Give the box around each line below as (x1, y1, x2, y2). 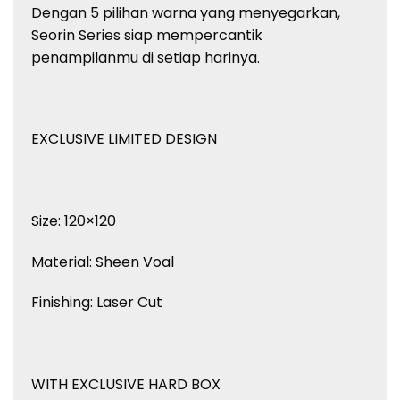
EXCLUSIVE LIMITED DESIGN (31, 129, 217, 150)
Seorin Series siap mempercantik (31, 24, 262, 46)
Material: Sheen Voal (31, 251, 174, 272)
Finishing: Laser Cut (31, 292, 162, 313)
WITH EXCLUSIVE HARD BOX (31, 374, 221, 396)
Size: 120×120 (31, 210, 116, 231)
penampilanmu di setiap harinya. (31, 46, 260, 68)
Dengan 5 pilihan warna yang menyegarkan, (31, 2, 340, 23)
